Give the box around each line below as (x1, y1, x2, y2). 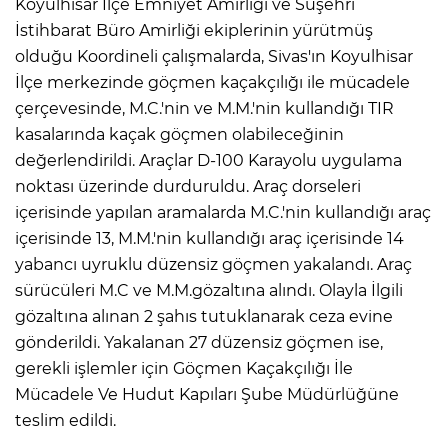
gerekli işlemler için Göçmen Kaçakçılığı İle (15, 358, 353, 378)
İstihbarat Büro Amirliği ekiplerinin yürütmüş (15, 20, 373, 40)
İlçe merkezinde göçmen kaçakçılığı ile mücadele (15, 72, 410, 92)
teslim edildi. (15, 410, 116, 430)
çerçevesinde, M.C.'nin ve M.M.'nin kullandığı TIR (15, 98, 394, 118)
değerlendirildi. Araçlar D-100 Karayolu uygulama (15, 150, 402, 170)
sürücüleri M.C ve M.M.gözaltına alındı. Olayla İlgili (15, 280, 403, 300)
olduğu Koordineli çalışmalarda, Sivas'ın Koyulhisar (15, 46, 413, 66)
